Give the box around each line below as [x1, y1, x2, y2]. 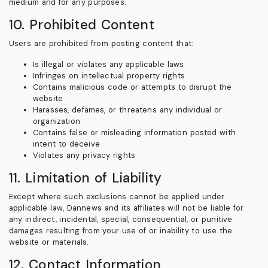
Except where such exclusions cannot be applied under [9, 191, 225, 202]
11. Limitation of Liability [9, 169, 162, 187]
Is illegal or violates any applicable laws [33, 59, 184, 69]
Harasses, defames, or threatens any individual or [33, 104, 223, 115]
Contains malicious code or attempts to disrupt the [33, 81, 232, 92]
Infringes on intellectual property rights [33, 70, 185, 81]
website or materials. [9, 236, 89, 247]
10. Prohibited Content [9, 16, 154, 33]
